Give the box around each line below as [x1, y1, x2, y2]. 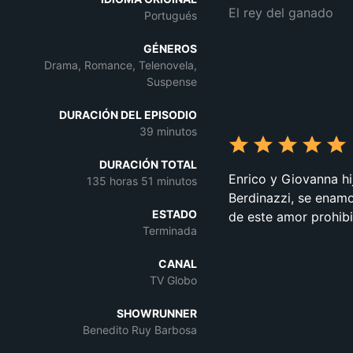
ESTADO [152, 207, 197, 221]
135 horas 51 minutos [87, 174, 197, 188]
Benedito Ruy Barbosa [83, 323, 197, 336]
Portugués [144, 9, 197, 22]
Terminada [143, 224, 197, 237]
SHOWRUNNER [117, 307, 197, 320]
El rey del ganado [229, 5, 333, 20]
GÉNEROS [143, 42, 197, 55]
